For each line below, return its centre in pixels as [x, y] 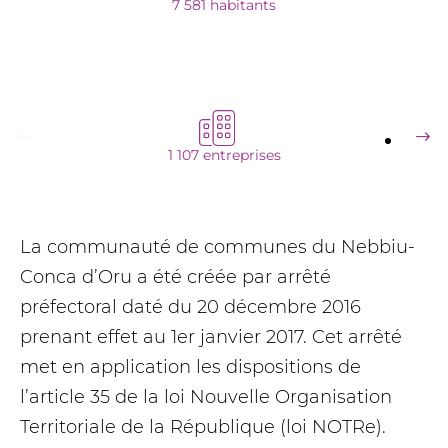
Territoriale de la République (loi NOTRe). [203, 427]
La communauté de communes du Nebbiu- [217, 247]
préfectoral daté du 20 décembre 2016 [190, 307]
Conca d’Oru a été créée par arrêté [175, 277]
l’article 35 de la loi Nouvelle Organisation [206, 397]
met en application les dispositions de [190, 367]
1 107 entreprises [224, 155]
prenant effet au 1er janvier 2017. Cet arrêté [211, 337]
